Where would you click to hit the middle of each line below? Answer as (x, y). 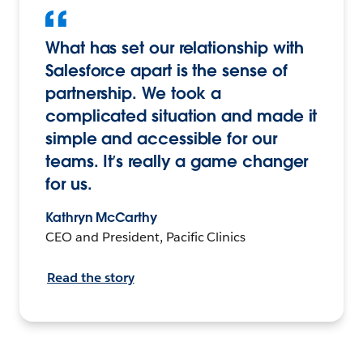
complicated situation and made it (181, 115)
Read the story (91, 277)
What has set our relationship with (175, 47)
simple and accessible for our (161, 138)
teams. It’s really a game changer (177, 161)
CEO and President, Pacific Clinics (146, 237)
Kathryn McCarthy (101, 217)
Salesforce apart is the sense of (167, 70)
